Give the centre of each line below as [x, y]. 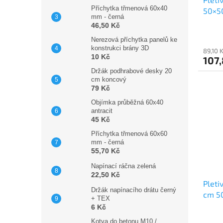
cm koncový [109, 79]
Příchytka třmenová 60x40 [129, 8]
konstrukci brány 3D [120, 48]
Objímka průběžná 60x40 [127, 102]
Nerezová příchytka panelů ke [134, 39]
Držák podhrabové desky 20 [131, 71]
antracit [102, 111]
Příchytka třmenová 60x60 [129, 133]
